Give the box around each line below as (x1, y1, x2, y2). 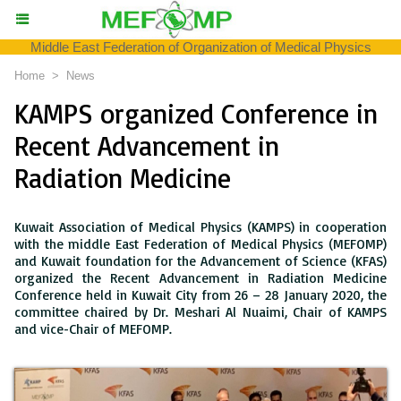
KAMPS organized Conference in (14, 97, 378, 130)
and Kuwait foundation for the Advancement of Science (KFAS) (14, 252, 387, 269)
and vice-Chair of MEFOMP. (14, 320, 172, 337)
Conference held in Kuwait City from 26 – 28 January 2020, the (14, 286, 387, 303)
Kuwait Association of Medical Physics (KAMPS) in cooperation (14, 218, 387, 235)
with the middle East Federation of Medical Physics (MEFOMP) (14, 235, 387, 252)
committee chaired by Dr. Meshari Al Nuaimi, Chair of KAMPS (14, 303, 387, 320)
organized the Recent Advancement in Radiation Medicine (14, 269, 387, 286)
